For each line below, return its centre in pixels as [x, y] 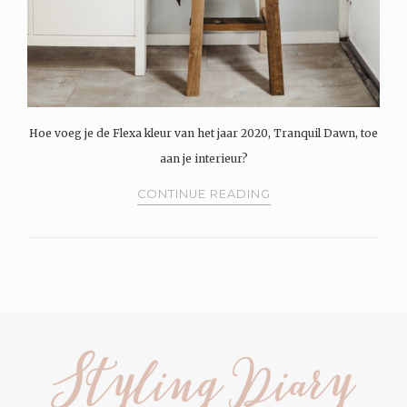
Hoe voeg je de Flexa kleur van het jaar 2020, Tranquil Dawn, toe [203, 133]
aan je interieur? [203, 158]
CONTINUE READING [203, 194]
